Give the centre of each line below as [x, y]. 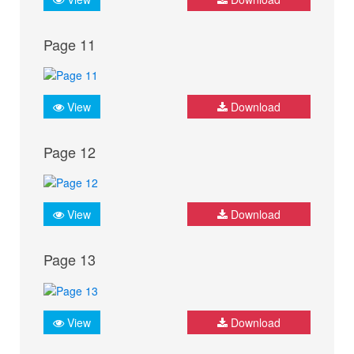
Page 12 [70, 151]
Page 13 [70, 260]
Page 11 [70, 44]
